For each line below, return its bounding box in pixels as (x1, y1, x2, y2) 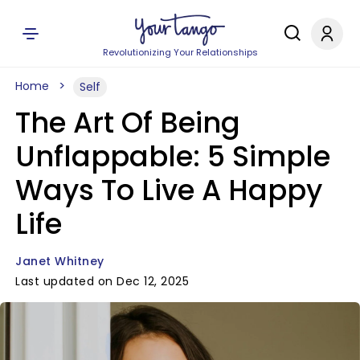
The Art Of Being (15, 103, 240, 142)
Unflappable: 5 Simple (15, 137, 330, 176)
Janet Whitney (15, 253, 104, 269)
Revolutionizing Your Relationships (102, 46, 258, 59)
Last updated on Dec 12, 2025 (15, 273, 189, 289)
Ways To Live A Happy (15, 170, 322, 210)
